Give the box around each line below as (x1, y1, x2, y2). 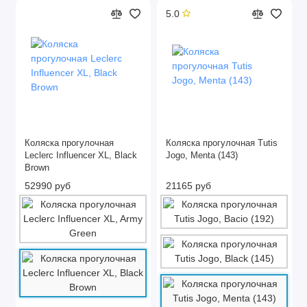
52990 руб (25, 180, 71, 191)
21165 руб (166, 180, 211, 191)
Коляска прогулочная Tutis (166, 138, 278, 148)
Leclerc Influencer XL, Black (25, 150, 137, 160)
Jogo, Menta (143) (166, 150, 238, 160)
